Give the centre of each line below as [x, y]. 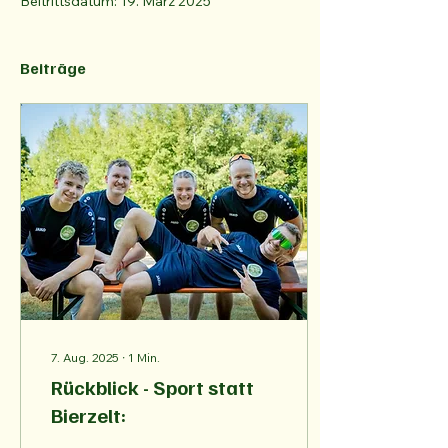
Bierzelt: [88, 415]
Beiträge [53, 68]
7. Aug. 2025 [85, 357]
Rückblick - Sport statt [152, 387]
